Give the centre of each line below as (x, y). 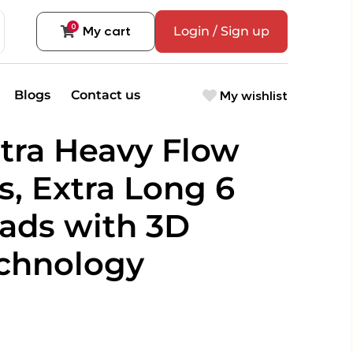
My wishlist (252, 95)
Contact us (105, 95)
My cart (107, 31)
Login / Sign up (221, 31)
